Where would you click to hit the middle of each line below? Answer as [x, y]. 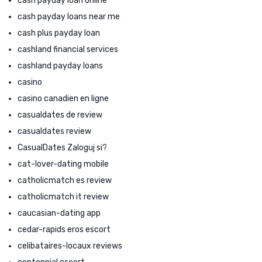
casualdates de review [60, 115]
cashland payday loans [60, 65]
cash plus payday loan [59, 33]
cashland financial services [68, 49]
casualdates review [54, 131]
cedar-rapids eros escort [64, 229]
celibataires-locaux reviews [70, 246]
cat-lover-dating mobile [63, 164]
